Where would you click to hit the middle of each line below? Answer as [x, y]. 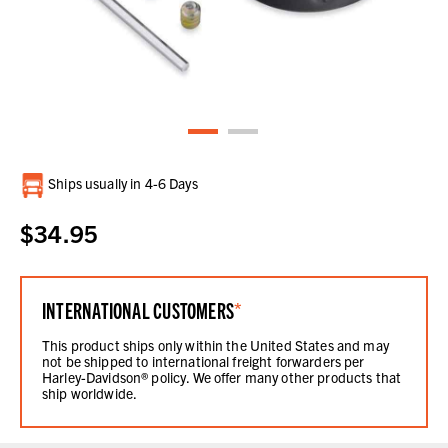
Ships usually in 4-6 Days [121, 183]
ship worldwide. [90, 393]
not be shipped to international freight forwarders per [203, 361]
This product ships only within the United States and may [215, 345]
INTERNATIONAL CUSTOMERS [138, 310]
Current [34, 183]
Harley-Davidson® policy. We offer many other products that [222, 377]
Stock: [31, 202]
